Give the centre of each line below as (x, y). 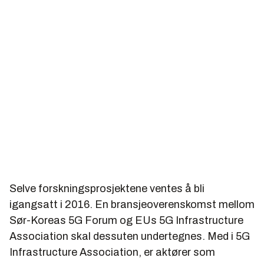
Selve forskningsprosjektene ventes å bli (107, 188)
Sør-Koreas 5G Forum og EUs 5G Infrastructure (126, 220)
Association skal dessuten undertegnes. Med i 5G (130, 236)
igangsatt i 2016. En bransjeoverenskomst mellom (132, 204)
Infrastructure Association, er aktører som (112, 252)
